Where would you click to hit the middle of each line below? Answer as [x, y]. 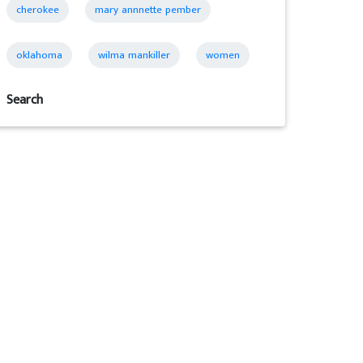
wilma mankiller [135, 55]
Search [25, 100]
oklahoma [40, 55]
